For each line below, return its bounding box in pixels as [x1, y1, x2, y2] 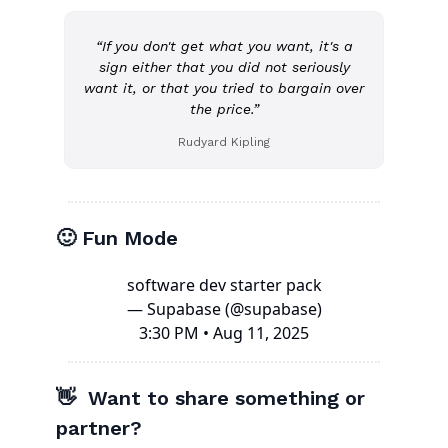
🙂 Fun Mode [56, 225, 178, 250]
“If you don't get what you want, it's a [95, 37, 353, 54]
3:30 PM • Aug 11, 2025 [139, 321, 309, 344]
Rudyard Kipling [178, 134, 270, 149]
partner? [56, 415, 142, 440]
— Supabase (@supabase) [126, 297, 322, 320]
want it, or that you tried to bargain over [84, 79, 364, 96]
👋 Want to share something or [56, 385, 365, 410]
